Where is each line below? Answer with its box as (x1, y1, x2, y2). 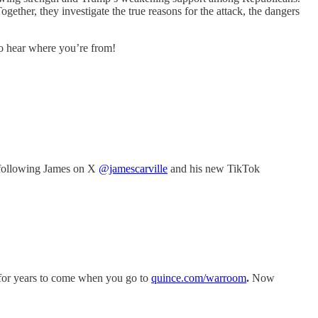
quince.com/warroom (151, 271, 246, 284)
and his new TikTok (168, 162, 260, 175)
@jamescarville (99, 162, 168, 175)
